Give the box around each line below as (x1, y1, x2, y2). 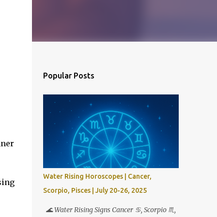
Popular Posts (43, 71, 94, 80)
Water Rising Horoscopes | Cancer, (43, 172, 152, 180)
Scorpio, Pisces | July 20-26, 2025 (43, 186, 147, 194)
